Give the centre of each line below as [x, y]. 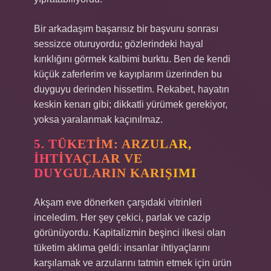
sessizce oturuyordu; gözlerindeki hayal [119, 44]
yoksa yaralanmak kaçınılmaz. [98, 119]
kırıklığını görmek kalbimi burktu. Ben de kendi [132, 59]
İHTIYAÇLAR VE [88, 158]
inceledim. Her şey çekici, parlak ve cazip [122, 217]
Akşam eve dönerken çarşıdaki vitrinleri [118, 202]
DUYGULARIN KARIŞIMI [115, 173]
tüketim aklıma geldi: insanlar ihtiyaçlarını [122, 248]
